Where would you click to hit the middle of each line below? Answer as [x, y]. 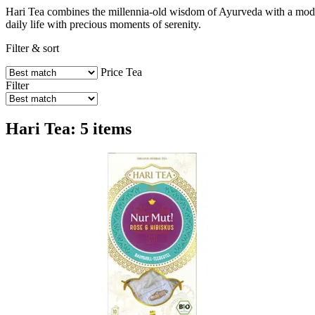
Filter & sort [32, 48]
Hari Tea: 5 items [69, 128]
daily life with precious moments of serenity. [103, 24]
